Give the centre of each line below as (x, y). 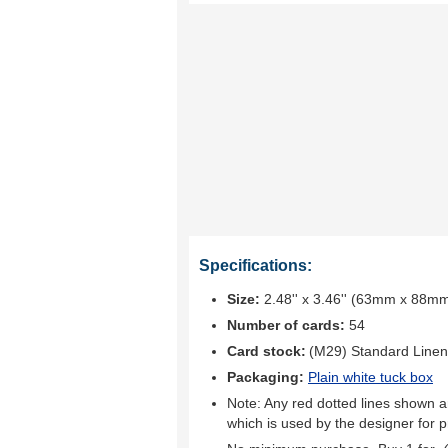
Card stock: (266, 351)
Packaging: (267, 377)
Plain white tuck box (370, 377)
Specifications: (255, 265)
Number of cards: (286, 325)
